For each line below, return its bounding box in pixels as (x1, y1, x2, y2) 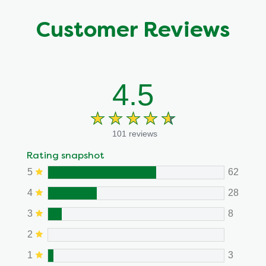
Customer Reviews (36, 21, 230, 42)
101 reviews (112, 128, 157, 138)
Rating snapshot (26, 151, 104, 161)
